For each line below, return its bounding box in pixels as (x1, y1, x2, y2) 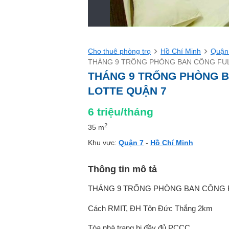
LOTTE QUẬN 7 (88, 85, 167, 97)
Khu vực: (88, 139, 119, 147)
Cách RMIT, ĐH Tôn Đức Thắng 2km (88, 203, 213, 213)
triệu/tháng (97, 106, 153, 118)
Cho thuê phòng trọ (88, 47, 151, 55)
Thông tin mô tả (88, 164, 157, 174)
